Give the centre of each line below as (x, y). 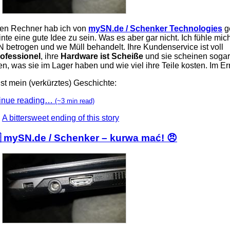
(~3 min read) (75, 101)
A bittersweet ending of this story (61, 118)
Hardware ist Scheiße (102, 56)
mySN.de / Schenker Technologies (155, 28)
